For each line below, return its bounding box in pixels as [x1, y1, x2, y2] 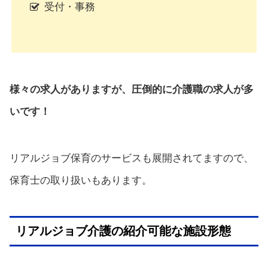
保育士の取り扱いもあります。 [10, 175, 152, 187]
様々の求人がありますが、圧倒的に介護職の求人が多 [10, 84, 254, 96]
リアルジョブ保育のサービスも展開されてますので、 [10, 153, 254, 165]
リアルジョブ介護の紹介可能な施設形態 [16, 224, 231, 238]
